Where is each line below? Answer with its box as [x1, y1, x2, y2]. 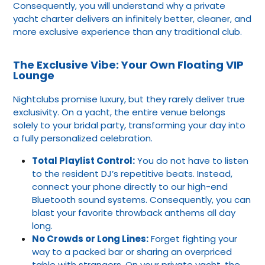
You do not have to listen [135, 154, 248, 167]
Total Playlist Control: [32, 154, 135, 167]
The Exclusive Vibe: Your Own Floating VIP [13, 57, 244, 72]
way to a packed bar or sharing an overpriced [32, 245, 232, 258]
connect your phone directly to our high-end [32, 180, 228, 193]
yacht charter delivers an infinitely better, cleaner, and [13, 12, 251, 25]
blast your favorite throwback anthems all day [32, 206, 235, 219]
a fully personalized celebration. [13, 131, 153, 144]
